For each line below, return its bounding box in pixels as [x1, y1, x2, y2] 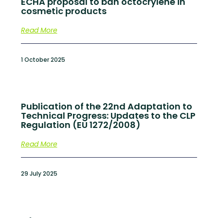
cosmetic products [20, 4, 107, 17]
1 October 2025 [20, 55, 65, 64]
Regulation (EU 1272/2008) [20, 118, 141, 131]
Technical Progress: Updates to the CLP [20, 109, 196, 122]
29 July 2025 [20, 169, 57, 178]
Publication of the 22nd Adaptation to [20, 100, 192, 112]
